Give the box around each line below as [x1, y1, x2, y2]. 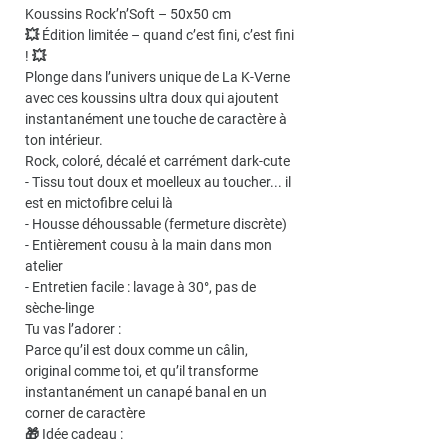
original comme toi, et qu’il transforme [25, 363, 258, 380]
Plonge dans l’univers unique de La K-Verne [25, 69, 290, 86]
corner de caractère [25, 405, 145, 422]
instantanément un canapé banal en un [25, 384, 267, 401]
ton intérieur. [25, 132, 103, 149]
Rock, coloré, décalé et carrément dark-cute [25, 153, 290, 170]
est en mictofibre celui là [25, 195, 173, 212]
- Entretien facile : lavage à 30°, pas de [25, 279, 256, 296]
